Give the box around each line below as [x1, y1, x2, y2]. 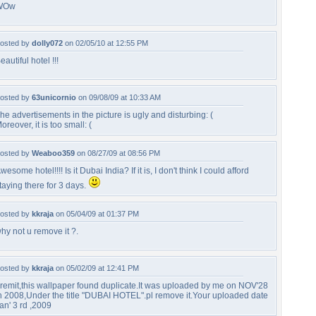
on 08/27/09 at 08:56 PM [75, 149, 160, 157]
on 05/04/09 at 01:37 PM [54, 209, 139, 218]
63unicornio [32, 93, 76, 102]
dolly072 [32, 39, 63, 47]
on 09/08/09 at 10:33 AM [76, 93, 161, 102]
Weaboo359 [32, 149, 75, 157]
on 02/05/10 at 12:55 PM [63, 39, 148, 47]
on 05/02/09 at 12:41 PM [54, 264, 139, 272]
